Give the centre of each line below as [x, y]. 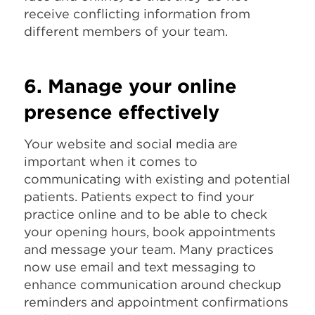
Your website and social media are [131, 143]
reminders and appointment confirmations [156, 302]
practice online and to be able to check [146, 214]
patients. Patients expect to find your [139, 196]
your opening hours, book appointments [150, 231]
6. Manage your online [130, 86]
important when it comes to [111, 161]
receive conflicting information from [137, 13]
